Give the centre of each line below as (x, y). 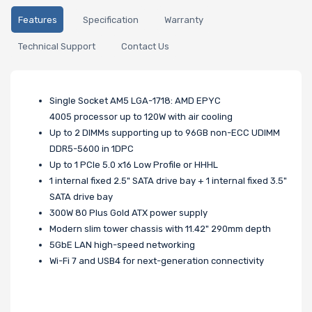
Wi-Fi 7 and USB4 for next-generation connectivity (157, 260)
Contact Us (145, 47)
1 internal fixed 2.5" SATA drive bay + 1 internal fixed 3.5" (168, 180)
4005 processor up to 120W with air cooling (141, 116)
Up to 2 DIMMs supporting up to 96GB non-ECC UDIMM (165, 132)
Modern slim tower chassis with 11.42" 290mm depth (160, 228)
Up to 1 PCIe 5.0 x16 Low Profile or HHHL (134, 164)
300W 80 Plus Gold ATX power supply (128, 212)
